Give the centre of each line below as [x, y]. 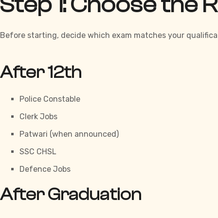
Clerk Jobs [38, 117]
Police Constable [50, 99]
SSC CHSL [38, 152]
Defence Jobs [45, 169]
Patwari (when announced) [69, 134]
